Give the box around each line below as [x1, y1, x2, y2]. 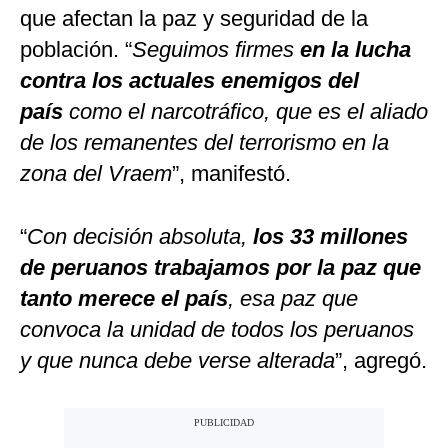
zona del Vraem [20, 161, 172, 187]
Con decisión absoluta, [27, 224, 247, 250]
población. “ [20, 37, 132, 63]
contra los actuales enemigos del [20, 68, 359, 94]
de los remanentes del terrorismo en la [20, 130, 389, 156]
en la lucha [300, 37, 411, 63]
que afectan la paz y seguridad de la [20, 6, 368, 32]
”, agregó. [335, 348, 427, 374]
